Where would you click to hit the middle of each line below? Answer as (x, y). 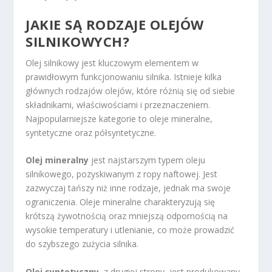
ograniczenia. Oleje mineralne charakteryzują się (121, 202)
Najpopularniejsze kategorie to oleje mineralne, (119, 118)
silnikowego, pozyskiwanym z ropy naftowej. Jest (122, 174)
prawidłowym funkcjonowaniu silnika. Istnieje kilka (124, 76)
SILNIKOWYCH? (78, 41)
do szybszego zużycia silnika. (82, 244)
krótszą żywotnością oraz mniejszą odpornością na (127, 216)
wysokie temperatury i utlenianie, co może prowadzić (130, 230)
